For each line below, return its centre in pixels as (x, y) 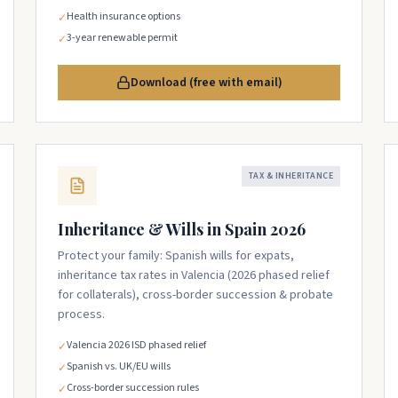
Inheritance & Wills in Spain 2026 (182, 229)
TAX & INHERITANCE (291, 176)
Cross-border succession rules (133, 388)
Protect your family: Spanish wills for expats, (176, 256)
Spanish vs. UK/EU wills (119, 366)
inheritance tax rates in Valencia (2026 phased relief (194, 275)
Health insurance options (123, 16)
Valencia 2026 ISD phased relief (136, 345)
